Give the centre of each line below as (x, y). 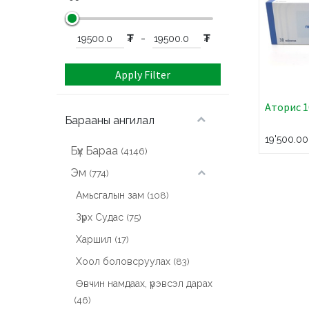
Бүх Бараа (94, 150)
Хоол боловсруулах (123, 262)
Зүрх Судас (100, 218)
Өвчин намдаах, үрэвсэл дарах (144, 284)
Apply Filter (143, 74)
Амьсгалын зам (110, 196)
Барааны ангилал (110, 120)
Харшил (94, 240)
